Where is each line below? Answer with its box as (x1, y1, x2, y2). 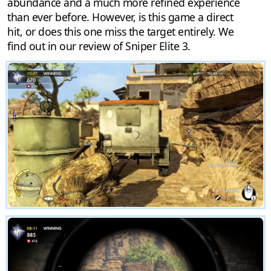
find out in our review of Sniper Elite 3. (7, 39, 191, 54)
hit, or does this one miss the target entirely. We (7, 24, 233, 39)
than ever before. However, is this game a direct (7, 10, 233, 25)
